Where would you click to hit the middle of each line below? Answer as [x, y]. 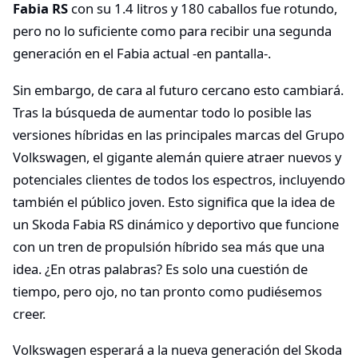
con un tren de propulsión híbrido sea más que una [169, 246]
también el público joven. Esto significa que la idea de [174, 201]
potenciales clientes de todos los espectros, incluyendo [179, 179]
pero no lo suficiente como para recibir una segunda [172, 31]
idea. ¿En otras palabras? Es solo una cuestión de [160, 268]
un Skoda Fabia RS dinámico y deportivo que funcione [176, 224]
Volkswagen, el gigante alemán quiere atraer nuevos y [177, 157]
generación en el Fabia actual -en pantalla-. [142, 54]
